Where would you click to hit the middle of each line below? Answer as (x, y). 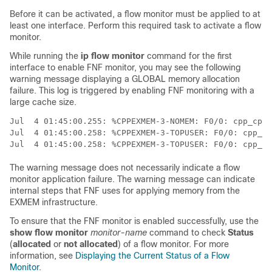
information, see (42, 256)
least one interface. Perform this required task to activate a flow (135, 26)
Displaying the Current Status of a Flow (152, 256)
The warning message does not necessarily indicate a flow (125, 168)
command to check (189, 233)
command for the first (189, 56)
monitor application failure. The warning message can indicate (132, 179)
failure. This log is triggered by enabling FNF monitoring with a (132, 91)
